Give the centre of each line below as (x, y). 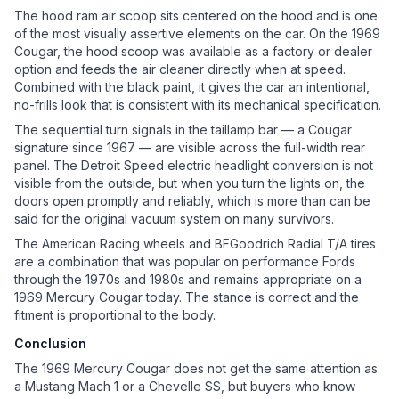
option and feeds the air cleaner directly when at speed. (180, 69)
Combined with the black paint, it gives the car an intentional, (192, 87)
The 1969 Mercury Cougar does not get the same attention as (196, 369)
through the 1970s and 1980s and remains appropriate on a (188, 280)
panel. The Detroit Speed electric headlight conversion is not (194, 166)
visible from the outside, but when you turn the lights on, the (190, 183)
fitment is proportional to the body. (115, 315)
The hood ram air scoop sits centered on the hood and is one (196, 16)
